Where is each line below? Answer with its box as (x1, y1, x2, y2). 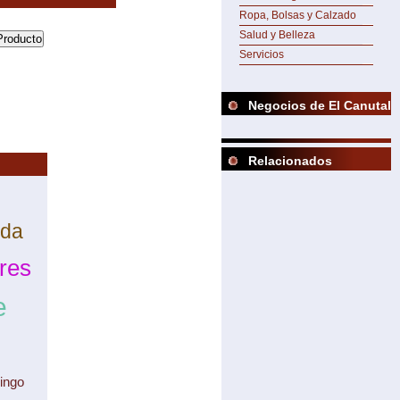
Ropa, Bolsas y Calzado (239, 9, 356, 21)
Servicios (239, 48, 284, 61)
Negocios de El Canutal (248, 98, 391, 112)
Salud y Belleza (239, 29, 315, 41)
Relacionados (248, 154, 332, 168)
